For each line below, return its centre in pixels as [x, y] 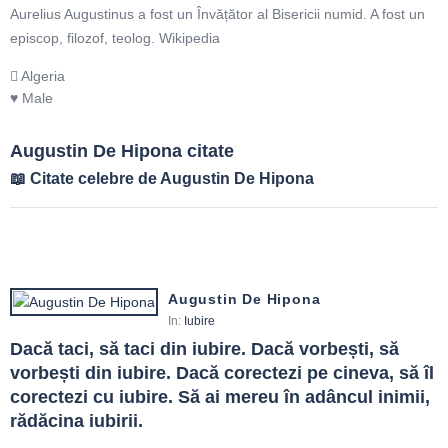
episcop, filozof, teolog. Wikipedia [115, 38]
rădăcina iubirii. [76, 421]
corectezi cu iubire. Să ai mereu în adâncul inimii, [220, 397]
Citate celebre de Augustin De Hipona [170, 178]
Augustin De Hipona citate [122, 151]
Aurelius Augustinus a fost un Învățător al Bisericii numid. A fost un [217, 14]
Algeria [41, 76]
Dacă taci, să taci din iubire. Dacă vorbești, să [204, 349]
